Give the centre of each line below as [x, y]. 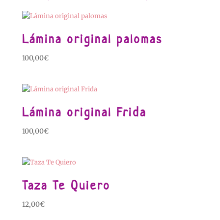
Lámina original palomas [92, 39]
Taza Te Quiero [66, 186]
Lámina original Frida [84, 112]
